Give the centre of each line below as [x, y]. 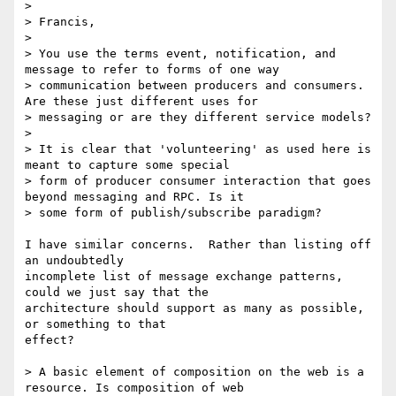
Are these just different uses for [141, 102]
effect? [49, 340]
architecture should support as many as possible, [194, 308]
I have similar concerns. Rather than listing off [198, 245]
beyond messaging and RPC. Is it [134, 197]
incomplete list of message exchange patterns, [184, 277]
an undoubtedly [74, 261]
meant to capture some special [127, 165]
